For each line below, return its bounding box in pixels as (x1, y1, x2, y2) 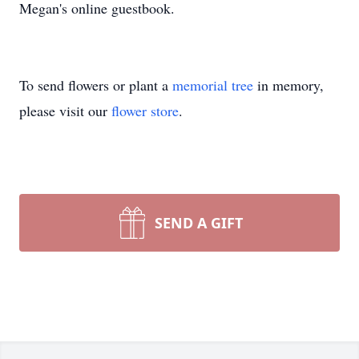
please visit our (19, 101, 111, 120)
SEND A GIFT (155, 213, 243, 232)
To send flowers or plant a (19, 75, 172, 95)
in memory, (253, 75, 324, 95)
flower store (111, 101, 179, 120)
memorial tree (172, 75, 253, 95)
